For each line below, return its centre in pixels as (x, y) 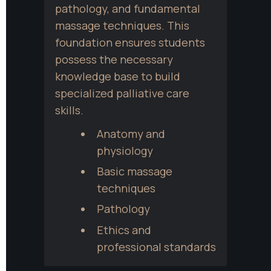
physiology (125, 150)
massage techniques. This (122, 25)
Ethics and (124, 230)
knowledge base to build (118, 76)
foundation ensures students (130, 42)
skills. (69, 110)
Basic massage (134, 171)
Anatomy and (131, 133)
